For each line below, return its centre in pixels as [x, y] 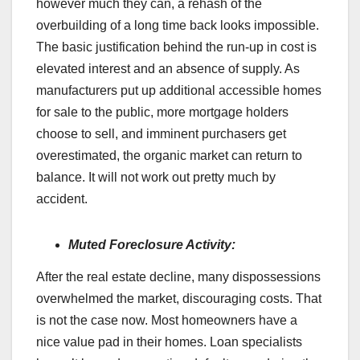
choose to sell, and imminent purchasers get [161, 134]
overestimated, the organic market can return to [169, 156]
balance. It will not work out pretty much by [156, 178]
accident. [62, 199]
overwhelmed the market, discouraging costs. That [179, 299]
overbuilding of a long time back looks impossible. [178, 26]
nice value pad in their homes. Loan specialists [169, 342]
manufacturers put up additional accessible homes [179, 91]
